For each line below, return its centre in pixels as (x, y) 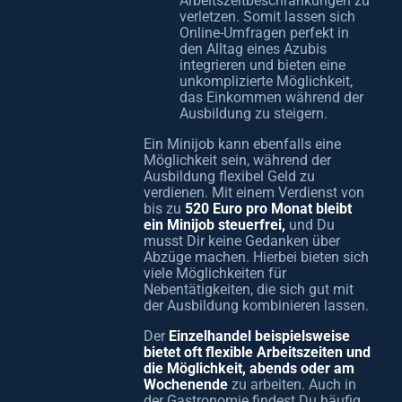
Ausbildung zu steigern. (253, 114)
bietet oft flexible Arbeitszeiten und (257, 352)
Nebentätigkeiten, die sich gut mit (249, 289)
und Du (310, 225)
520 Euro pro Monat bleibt (267, 209)
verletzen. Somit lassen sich (267, 17)
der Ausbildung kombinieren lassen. (256, 306)
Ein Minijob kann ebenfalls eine (242, 144)
